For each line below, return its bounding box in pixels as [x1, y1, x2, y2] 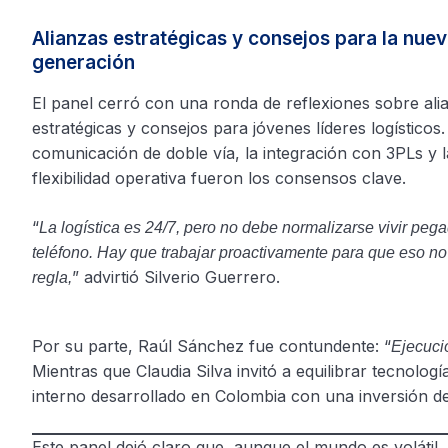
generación [32, 51, 135, 74]
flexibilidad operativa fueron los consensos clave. [32, 168, 406, 188]
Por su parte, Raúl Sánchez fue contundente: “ [32, 335, 391, 356]
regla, [32, 269, 72, 286]
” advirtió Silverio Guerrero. [72, 267, 280, 287]
